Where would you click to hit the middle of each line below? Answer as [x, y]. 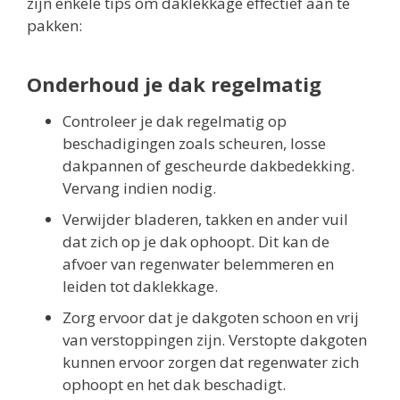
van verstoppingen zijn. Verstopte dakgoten [215, 339]
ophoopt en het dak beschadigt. [174, 384]
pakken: [54, 25]
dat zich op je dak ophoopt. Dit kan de [196, 241]
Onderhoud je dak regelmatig [174, 83]
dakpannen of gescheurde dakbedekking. [208, 165]
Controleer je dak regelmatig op [175, 121]
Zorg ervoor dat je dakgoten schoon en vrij [211, 317]
